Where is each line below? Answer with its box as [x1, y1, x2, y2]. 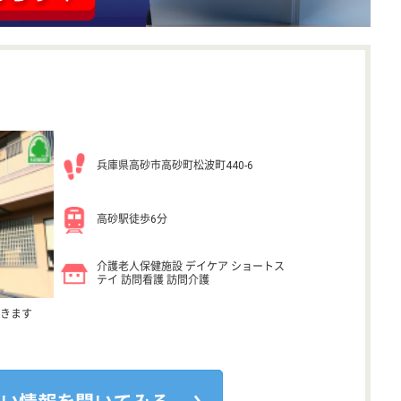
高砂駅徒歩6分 [97, 213, 167, 226]
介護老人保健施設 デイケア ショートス [97, 260, 285, 273]
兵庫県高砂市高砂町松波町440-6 [97, 159, 253, 173]
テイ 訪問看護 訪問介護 [97, 273, 209, 286]
